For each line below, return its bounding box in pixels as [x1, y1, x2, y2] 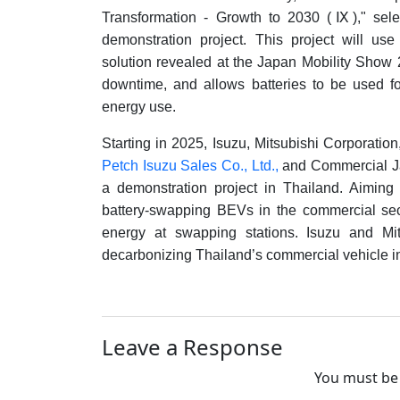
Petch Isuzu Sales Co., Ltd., [102, 158, 283, 173]
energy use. [102, 99, 176, 114]
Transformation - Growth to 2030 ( [102, 10, 332, 25]
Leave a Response [102, 332, 283, 362]
